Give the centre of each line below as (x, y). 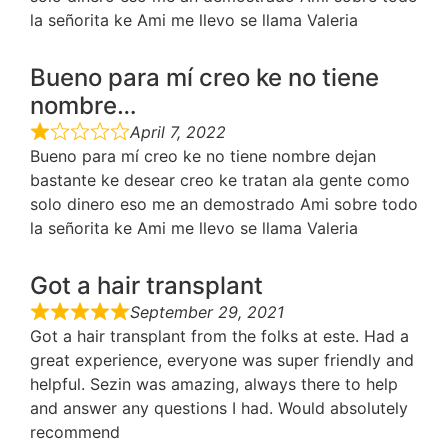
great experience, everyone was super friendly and (222, 360)
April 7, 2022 (178, 132)
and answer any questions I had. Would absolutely (219, 408)
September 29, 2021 (207, 312)
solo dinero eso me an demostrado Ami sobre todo (224, 204)
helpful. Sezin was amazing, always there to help (214, 384)
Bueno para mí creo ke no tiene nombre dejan (203, 156)
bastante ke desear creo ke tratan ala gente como (220, 180)
